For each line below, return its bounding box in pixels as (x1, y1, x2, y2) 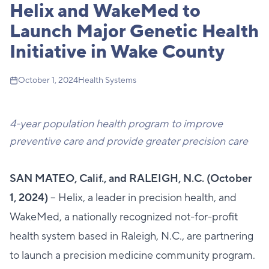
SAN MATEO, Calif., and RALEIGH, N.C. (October (10, 172, 252, 186)
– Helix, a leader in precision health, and (48, 191, 237, 205)
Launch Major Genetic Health (10, 20, 259, 43)
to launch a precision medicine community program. (10, 249, 255, 262)
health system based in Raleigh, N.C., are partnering (10, 229, 253, 243)
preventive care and (10, 134, 104, 148)
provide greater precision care (106, 134, 248, 148)
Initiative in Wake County (10, 40, 225, 64)
